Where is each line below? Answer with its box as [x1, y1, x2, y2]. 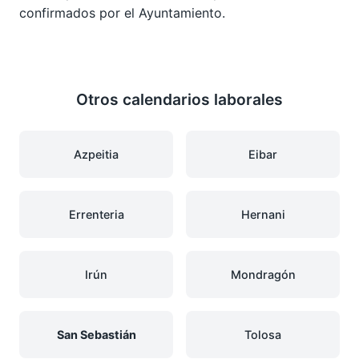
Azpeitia [74, 147, 119, 161]
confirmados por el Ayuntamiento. [19, 4, 225, 21]
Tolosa [244, 327, 281, 341]
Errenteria [68, 207, 124, 221]
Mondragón [230, 267, 296, 281]
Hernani [240, 207, 285, 221]
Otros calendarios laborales [76, 89, 283, 109]
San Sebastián [56, 327, 136, 341]
